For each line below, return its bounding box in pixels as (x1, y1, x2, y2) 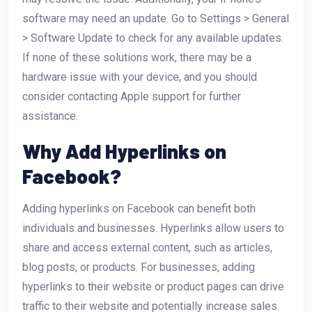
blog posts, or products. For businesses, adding (22, 260, 255, 274)
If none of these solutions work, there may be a (22, 50, 251, 64)
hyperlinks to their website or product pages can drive (22, 279, 284, 293)
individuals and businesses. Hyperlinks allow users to (22, 221, 284, 235)
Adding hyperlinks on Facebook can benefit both (22, 201, 256, 215)
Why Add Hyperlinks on (22, 139, 226, 163)
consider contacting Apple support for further (22, 89, 241, 103)
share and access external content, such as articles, (22, 240, 272, 254)
